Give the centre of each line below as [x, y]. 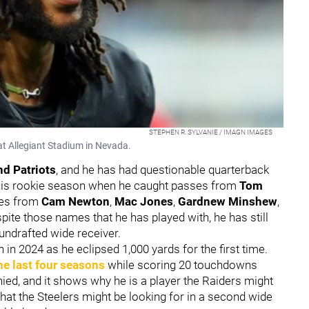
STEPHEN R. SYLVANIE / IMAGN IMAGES [210, 132]
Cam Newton [76, 201]
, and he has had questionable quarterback [162, 169]
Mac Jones [144, 201]
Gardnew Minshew [228, 201]
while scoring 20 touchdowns [181, 265]
